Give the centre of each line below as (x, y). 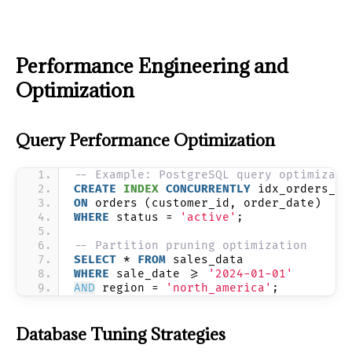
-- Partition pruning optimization (191, 245)
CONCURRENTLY (208, 189)
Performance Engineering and (152, 65)
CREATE (95, 189)
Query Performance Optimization (145, 140)
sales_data (208, 259)
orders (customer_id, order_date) (208, 203)
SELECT (95, 259)
